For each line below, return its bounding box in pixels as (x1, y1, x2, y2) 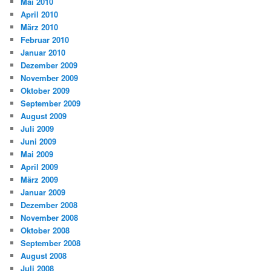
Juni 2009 (21, 135, 57, 147)
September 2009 (21, 97, 81, 109)
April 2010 (21, 8, 59, 20)
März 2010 (21, 21, 59, 33)
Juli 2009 (21, 122, 54, 134)
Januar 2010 (21, 46, 66, 58)
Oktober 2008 (21, 224, 70, 236)
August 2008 (21, 249, 67, 261)
